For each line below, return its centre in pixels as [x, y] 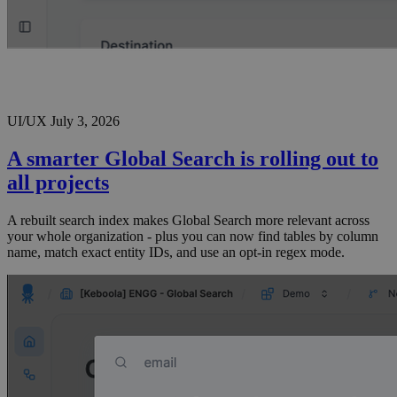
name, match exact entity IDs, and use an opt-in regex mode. [176, 253]
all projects [58, 183]
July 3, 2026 [85, 121]
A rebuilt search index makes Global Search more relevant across [188, 221]
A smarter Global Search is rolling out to [193, 159]
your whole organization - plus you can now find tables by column [193, 237]
